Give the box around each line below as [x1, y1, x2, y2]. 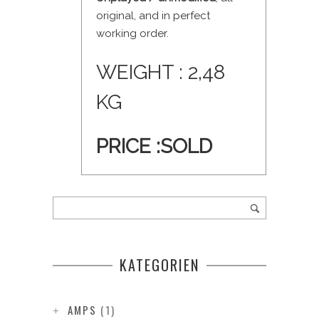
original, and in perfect [96, 9, 210, 23]
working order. [96, 27, 169, 41]
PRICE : [96, 135, 160, 159]
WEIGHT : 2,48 [96, 61, 225, 85]
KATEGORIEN [120, 254, 199, 276]
